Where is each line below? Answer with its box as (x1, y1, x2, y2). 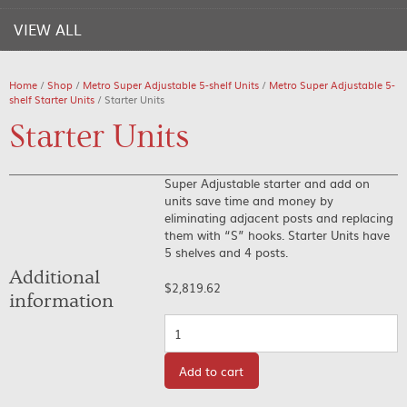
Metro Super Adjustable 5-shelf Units (83, 76, 259, 93)
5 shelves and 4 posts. (164, 243, 289, 261)
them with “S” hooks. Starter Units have (164, 226, 391, 243)
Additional (9, 266, 100, 290)
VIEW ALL (14, 17, 82, 40)
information (9, 290, 114, 313)
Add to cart (179, 362, 244, 380)
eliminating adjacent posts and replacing (164, 209, 394, 226)
